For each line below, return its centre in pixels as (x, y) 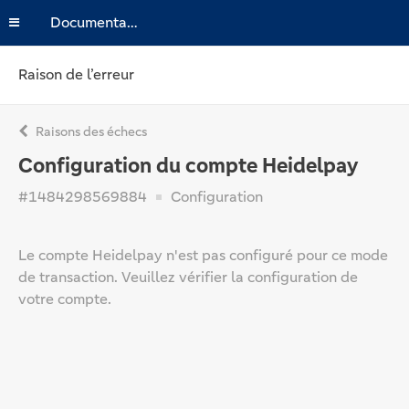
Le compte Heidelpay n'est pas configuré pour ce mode (203, 255)
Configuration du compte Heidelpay (188, 166)
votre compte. (65, 299)
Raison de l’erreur (76, 74)
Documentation (132, 22)
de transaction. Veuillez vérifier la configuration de (188, 277)
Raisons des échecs (90, 131)
